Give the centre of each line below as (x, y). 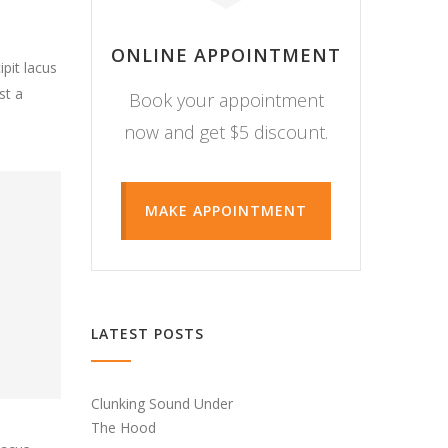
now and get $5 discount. (226, 131)
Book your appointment (226, 99)
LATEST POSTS (147, 333)
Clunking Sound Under (162, 403)
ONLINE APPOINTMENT (226, 54)
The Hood (123, 427)
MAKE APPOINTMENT (226, 210)
